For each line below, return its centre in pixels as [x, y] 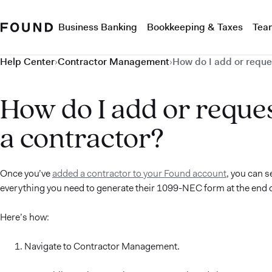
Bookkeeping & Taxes [195, 27]
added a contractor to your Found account [139, 173]
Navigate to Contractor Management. [102, 246]
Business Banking [98, 27]
